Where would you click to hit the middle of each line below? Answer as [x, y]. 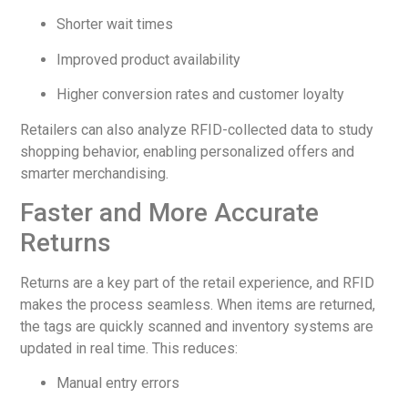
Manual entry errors [118, 383]
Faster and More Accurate [170, 213]
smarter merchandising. [95, 173]
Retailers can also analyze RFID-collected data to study [197, 129]
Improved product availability [149, 59]
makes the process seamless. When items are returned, [198, 305]
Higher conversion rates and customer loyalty [201, 95]
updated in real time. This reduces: [129, 348]
